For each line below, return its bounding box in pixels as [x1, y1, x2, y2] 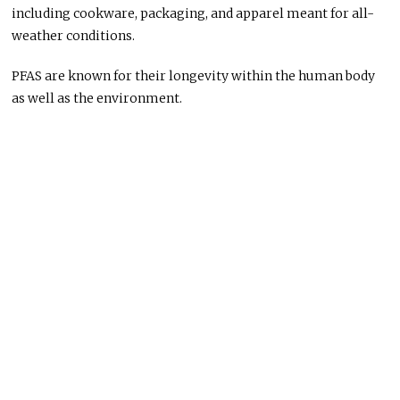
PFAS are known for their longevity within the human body [12, 67, 376, 84]
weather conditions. [12, 27, 136, 44]
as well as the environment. [12, 89, 183, 106]
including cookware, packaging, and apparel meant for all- [12, 4, 375, 21]
